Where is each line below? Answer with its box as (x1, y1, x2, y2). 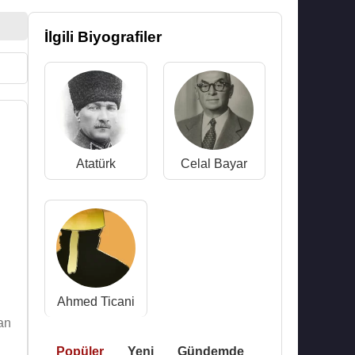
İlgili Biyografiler (44, 29, 162, 45)
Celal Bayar (181, 157, 248, 170)
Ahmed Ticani (56, 295, 135, 308)
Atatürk (75, 157, 116, 170)
